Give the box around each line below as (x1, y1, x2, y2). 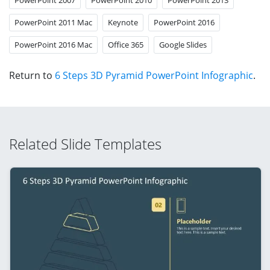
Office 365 (108, 39, 143, 50)
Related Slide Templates (9, 133, 162, 154)
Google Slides (159, 39, 207, 50)
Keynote (108, 16, 138, 28)
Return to (9, 68, 55, 82)
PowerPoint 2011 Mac (14, 16, 92, 28)
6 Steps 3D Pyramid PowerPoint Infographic (55, 68, 253, 82)
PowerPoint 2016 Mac (14, 39, 92, 50)
